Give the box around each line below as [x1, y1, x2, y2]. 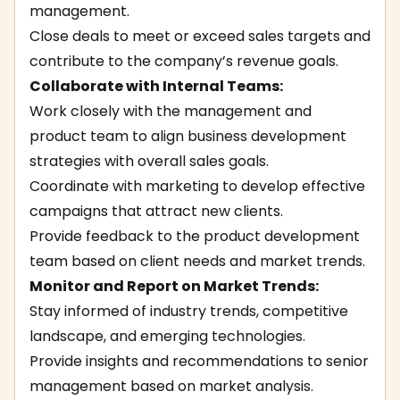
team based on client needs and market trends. [29, 251, 365, 271]
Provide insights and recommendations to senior [29, 351, 369, 371]
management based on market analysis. [29, 376, 313, 396]
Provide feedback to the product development [29, 226, 360, 246]
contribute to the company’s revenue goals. [29, 51, 338, 71]
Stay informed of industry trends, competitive [29, 301, 348, 321]
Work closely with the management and [29, 101, 312, 121]
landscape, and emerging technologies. [29, 326, 305, 346]
